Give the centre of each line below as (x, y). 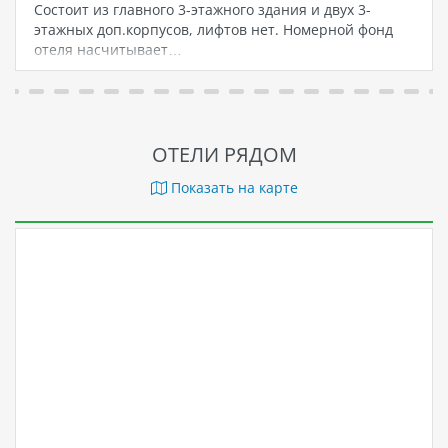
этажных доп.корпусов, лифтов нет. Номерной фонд (213, 30)
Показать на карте (232, 188)
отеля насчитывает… (107, 50)
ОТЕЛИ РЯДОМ (224, 155)
